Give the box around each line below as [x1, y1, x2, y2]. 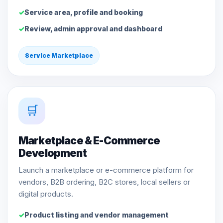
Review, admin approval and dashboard [24, 24, 162, 33]
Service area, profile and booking [24, 7, 143, 16]
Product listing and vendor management [24, 210, 169, 219]
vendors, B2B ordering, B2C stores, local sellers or [18, 177, 190, 187]
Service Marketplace [25, 51, 93, 59]
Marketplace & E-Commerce [18, 134, 160, 147]
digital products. [18, 189, 73, 199]
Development [18, 146, 87, 159]
